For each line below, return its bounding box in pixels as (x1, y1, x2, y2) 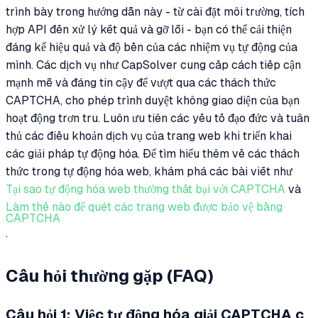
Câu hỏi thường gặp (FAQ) (6, 266, 214, 286)
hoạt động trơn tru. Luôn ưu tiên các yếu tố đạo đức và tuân (6, 111, 309, 125)
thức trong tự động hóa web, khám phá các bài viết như (6, 164, 292, 178)
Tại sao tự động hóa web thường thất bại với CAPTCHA (6, 182, 285, 196)
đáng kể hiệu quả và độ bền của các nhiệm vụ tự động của (6, 40, 297, 54)
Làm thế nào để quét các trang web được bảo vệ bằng (6, 199, 283, 214)
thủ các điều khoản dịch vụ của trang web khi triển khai (6, 128, 292, 143)
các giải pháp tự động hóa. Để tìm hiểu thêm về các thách (6, 146, 300, 160)
